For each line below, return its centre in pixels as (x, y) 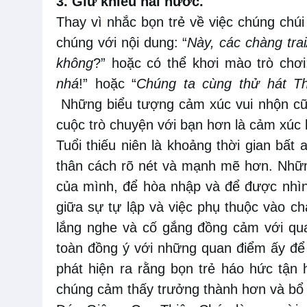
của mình (85, 186)
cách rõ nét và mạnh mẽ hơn (176, 165)
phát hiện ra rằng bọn (125, 268)
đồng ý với (120, 248)
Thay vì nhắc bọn (110, 22)
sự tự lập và (128, 207)
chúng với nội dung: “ (122, 42)
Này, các (214, 42)
